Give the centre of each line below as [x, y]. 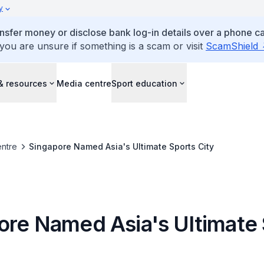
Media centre [84, 83]
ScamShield [232, 46]
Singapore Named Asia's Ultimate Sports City [121, 146]
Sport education [144, 83]
